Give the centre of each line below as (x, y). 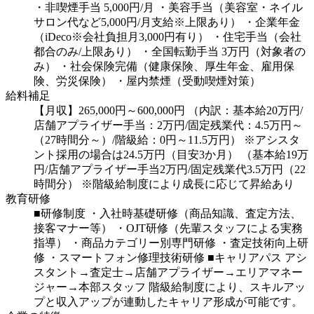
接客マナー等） (73, 228)
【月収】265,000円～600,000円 (109, 111)
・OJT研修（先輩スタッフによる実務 (209, 228)
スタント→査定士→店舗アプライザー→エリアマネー (168, 273)
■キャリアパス (245, 258)
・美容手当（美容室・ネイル (230, 8)
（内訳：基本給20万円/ (245, 111)
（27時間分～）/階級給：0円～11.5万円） (137, 140)
